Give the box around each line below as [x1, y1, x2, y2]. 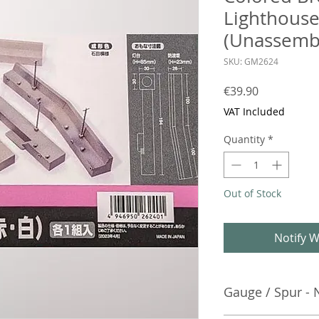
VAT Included [224, 105, 285, 118]
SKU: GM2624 [224, 56, 278, 67]
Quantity [224, 132, 265, 146]
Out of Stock [224, 187, 281, 200]
